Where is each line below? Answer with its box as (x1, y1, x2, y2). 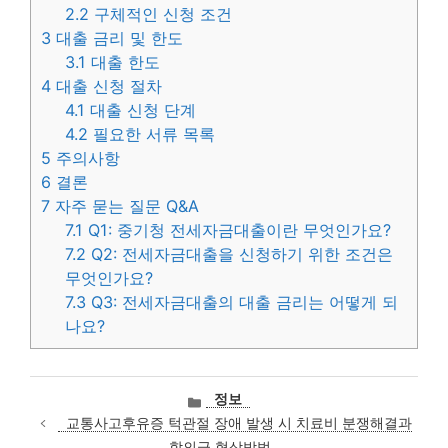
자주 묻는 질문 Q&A (50, 196, 199, 217)
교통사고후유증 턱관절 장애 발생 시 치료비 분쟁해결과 (65, 415, 412, 432)
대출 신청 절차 (51, 76, 162, 97)
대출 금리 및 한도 (51, 28, 183, 49)
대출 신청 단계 (85, 100, 197, 121)
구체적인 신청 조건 (89, 4, 233, 25)
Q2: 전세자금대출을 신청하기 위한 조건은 (86, 244, 394, 265)
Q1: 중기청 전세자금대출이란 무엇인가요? (83, 220, 392, 241)
